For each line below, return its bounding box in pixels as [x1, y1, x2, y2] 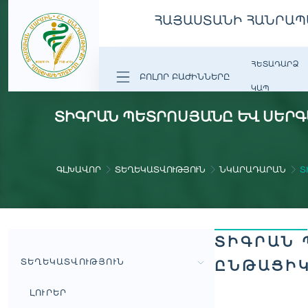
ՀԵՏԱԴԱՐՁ [251, 59, 298, 69]
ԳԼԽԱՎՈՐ [56, 164, 101, 175]
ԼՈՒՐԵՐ [30, 287, 67, 298]
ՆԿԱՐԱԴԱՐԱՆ [219, 164, 286, 175]
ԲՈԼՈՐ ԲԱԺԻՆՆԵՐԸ [140, 71, 230, 82]
